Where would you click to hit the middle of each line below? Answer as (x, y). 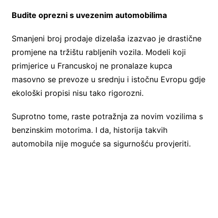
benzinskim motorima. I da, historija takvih (89, 130)
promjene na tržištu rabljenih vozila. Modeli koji (99, 52)
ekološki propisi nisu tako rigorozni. (77, 93)
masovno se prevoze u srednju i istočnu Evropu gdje (108, 80)
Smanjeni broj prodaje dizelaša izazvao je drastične (106, 39)
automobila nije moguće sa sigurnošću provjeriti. (101, 144)
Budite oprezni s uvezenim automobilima (89, 15)
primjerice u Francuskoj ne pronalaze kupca (92, 66)
